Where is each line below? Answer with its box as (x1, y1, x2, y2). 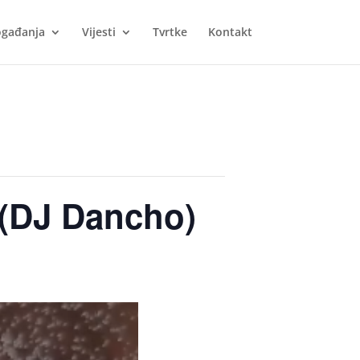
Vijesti (81, 24, 116, 39)
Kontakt (207, 24, 252, 39)
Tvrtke (152, 24, 187, 39)
